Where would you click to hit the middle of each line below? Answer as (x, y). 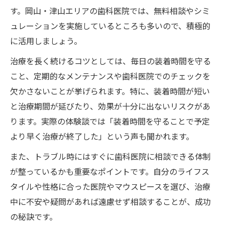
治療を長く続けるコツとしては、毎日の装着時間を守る (110, 61)
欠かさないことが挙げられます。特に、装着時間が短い (110, 91)
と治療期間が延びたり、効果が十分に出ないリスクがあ (110, 106)
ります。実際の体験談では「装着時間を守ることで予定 (110, 121)
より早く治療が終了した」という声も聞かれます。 (102, 136)
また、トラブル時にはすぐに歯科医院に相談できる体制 (110, 156)
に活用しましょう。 (46, 40)
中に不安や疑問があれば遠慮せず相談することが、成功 (110, 201)
